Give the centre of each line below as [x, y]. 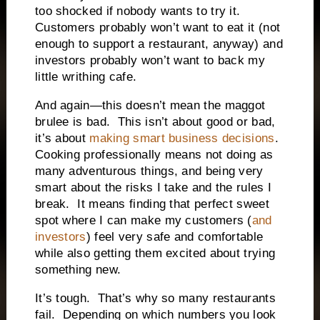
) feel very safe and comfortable [175, 237]
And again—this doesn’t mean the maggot [150, 106]
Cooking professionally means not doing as [154, 155]
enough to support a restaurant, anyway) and [159, 44]
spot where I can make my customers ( [143, 221]
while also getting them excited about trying [155, 254]
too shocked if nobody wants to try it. [137, 11]
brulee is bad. [72, 122]
